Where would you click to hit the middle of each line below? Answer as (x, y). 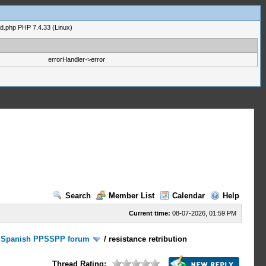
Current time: (149, 213)
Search (78, 196)
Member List (131, 196)
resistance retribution (148, 239)
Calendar (188, 196)
